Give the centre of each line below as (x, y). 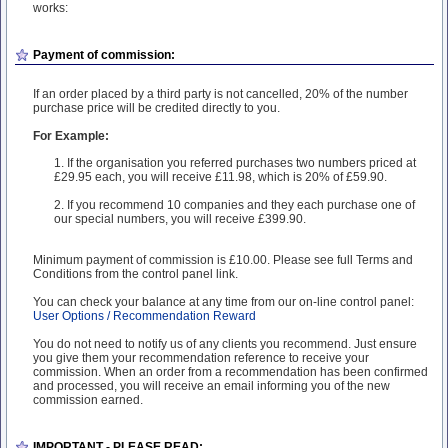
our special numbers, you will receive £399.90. (180, 219)
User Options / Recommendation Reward (144, 316)
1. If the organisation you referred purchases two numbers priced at (235, 163)
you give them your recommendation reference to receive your (201, 358)
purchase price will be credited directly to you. (156, 108)
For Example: (71, 136)
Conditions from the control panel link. (135, 274)
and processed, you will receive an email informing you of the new (211, 386)
